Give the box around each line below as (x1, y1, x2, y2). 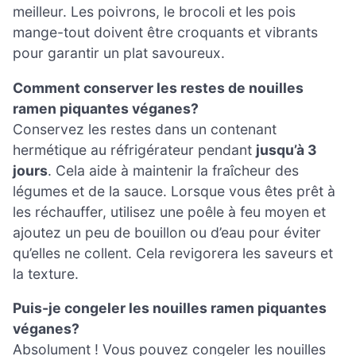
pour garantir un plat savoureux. (13, 44, 225, 61)
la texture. (13, 265, 79, 282)
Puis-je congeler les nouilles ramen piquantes (13, 300, 327, 317)
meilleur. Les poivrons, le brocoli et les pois (13, 3, 296, 20)
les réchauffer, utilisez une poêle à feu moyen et (13, 203, 326, 220)
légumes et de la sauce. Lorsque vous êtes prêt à (13, 182, 335, 199)
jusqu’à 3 (256, 141, 317, 158)
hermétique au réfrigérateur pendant (13, 141, 256, 158)
